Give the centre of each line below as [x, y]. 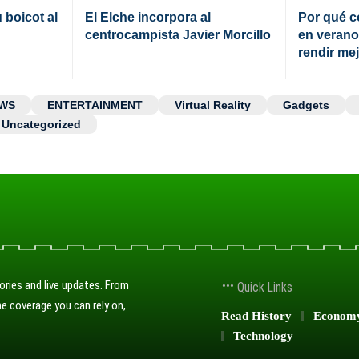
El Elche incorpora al [148, 17]
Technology [263, 335]
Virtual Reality [213, 105]
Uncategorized [41, 124]
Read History [256, 315]
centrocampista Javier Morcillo [178, 34]
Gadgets [306, 105]
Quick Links [263, 287]
